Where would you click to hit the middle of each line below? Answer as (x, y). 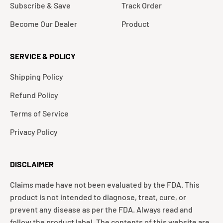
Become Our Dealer (44, 24)
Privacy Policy (34, 132)
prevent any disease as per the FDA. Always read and (101, 210)
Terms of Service (39, 113)
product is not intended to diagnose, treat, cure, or (98, 197)
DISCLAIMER (32, 164)
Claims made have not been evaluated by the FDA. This (105, 185)
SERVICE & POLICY (43, 56)
